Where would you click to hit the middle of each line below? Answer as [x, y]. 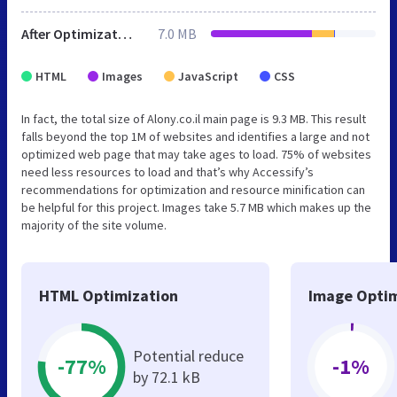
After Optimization [125, 33]
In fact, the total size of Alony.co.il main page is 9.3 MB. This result [194, 118]
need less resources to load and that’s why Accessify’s [167, 171]
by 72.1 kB [167, 377]
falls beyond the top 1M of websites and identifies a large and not [195, 136]
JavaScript [208, 76]
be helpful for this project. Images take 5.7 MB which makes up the [196, 207]
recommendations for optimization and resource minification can [193, 189]
